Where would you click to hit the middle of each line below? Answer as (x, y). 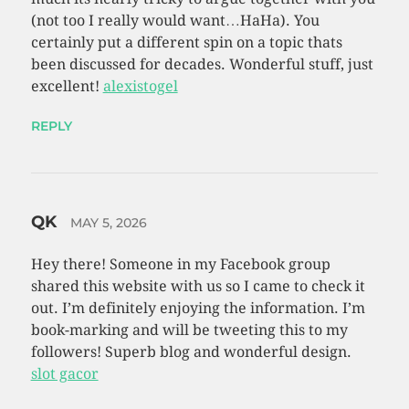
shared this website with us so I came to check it (198, 287)
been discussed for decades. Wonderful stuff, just (202, 65)
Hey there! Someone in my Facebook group (180, 265)
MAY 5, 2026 (108, 223)
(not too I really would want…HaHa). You (175, 21)
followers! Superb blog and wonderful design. (191, 352)
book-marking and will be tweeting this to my (189, 330)
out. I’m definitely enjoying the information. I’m (198, 309)
